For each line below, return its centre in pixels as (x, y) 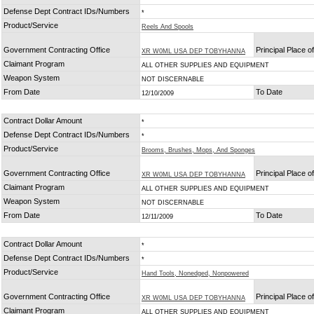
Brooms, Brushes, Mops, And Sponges (198, 150)
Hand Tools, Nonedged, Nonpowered (195, 273)
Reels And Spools (168, 27)
